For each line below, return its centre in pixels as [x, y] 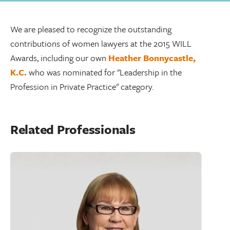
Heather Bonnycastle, [152, 58]
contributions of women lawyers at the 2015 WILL [101, 43]
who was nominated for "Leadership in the [104, 72]
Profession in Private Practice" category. [83, 87]
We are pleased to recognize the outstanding [91, 29]
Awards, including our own [59, 58]
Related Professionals [73, 129]
